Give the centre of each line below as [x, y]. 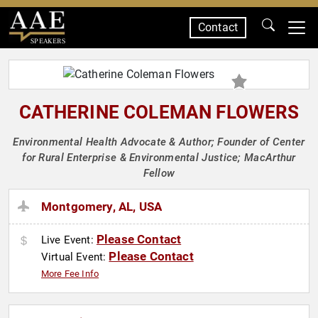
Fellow [159, 173]
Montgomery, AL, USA [102, 207]
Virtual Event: [75, 257]
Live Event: [69, 240]
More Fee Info [70, 274]
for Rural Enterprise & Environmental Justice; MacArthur [159, 158]
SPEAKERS [48, 41]
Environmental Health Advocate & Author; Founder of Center [159, 142]
